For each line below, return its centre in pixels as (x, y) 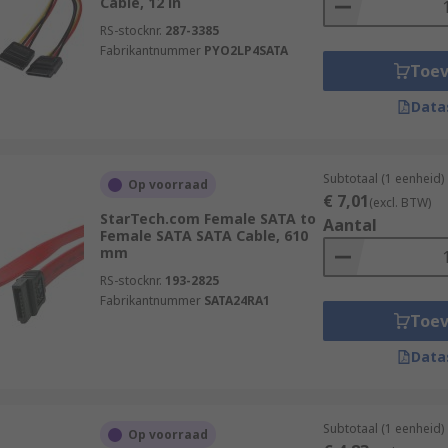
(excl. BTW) (399, 202)
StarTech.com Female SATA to (207, 218)
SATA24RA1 (236, 300)
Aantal (349, 225)
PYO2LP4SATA (245, 50)
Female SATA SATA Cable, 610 (203, 235)
